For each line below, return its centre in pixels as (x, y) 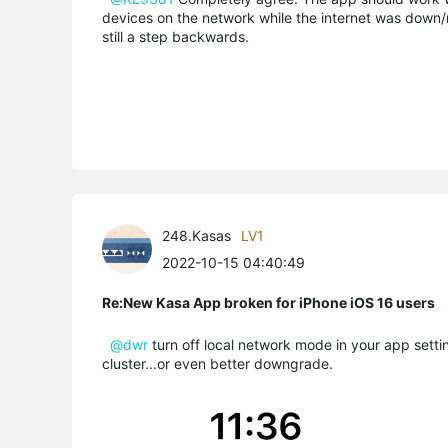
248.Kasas (196, 235)
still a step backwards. (175, 36)
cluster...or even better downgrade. (217, 363)
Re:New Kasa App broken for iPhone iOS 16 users (268, 302)
